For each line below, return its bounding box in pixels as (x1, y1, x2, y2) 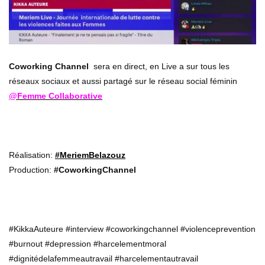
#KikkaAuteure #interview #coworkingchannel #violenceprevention (9, 224, 256, 234)
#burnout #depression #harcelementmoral (9, 239, 166, 249)
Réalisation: (9, 150, 55, 160)
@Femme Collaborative (9, 91, 102, 101)
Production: (9, 165, 54, 175)
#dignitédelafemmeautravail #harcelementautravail (9, 254, 198, 264)
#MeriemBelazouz (55, 150, 125, 160)
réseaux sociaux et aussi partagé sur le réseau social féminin (9, 76, 237, 86)
